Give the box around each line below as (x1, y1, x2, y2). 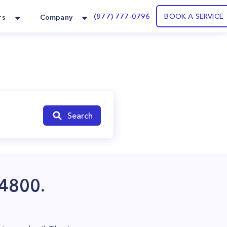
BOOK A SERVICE (164, 12, 223, 21)
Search (67, 110, 93, 121)
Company (40, 13, 73, 22)
